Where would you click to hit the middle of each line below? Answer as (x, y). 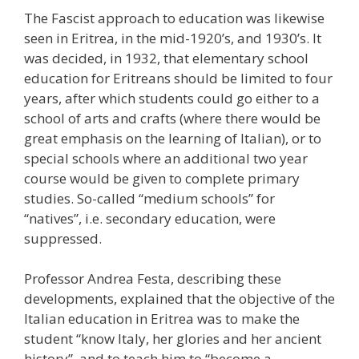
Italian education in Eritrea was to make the (162, 319)
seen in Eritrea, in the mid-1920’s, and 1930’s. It (173, 38)
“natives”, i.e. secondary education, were (150, 218)
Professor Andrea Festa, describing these (153, 279)
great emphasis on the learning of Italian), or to (173, 138)
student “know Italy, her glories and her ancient (173, 339)
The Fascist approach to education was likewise (174, 18)
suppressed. (63, 238)
